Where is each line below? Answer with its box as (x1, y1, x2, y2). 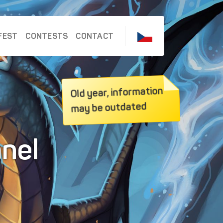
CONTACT (76, 31, 113, 41)
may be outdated (71, 100, 147, 115)
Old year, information (70, 85, 163, 101)
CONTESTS (25, 31, 68, 41)
